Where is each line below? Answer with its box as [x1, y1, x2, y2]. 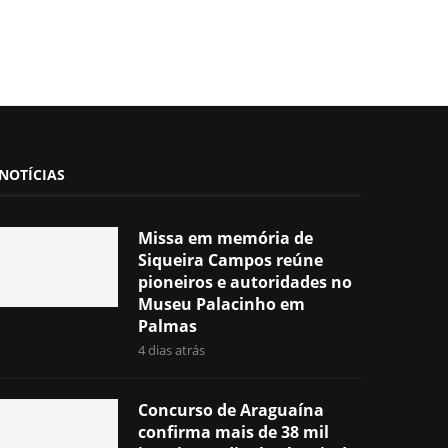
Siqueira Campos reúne [138, 248, 324, 271]
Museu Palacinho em [138, 292, 306, 315]
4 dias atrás [138, 340, 206, 359]
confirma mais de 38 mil [138, 420, 330, 443]
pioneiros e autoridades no [138, 270, 353, 293]
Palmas [138, 314, 198, 337]
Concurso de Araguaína [138, 398, 325, 421]
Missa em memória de [138, 226, 314, 249]
